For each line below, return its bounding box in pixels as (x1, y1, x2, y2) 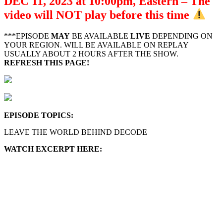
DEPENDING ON (150, 31, 213, 40)
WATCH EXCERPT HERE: (4, 144, 102, 153)
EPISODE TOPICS (4, 111, 71, 119)
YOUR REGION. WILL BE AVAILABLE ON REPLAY (4, 40, 188, 49)
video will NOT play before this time (4, 8, 192, 21)
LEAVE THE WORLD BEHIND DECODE (4, 127, 147, 136)
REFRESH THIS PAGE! (4, 58, 89, 67)
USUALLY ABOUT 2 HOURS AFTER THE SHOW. (4, 49, 178, 58)
